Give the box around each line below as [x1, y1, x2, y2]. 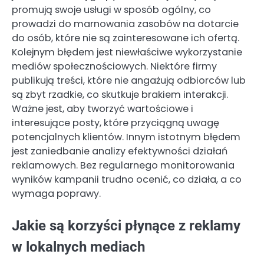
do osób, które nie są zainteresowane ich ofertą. [12, 31, 239, 45]
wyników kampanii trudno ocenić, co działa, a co [12, 173, 242, 187]
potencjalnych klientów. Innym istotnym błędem [12, 130, 240, 144]
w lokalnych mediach [12, 239, 145, 256]
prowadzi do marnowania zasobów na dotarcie [12, 17, 239, 31]
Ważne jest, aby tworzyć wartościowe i [12, 102, 193, 116]
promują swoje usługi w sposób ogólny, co [12, 3, 211, 17]
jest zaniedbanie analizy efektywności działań [12, 144, 227, 159]
